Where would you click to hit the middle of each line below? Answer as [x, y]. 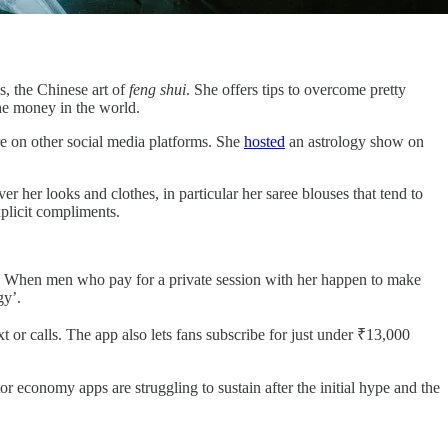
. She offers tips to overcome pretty [296, 90]
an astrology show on [354, 142]
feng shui [157, 90]
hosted [264, 142]
